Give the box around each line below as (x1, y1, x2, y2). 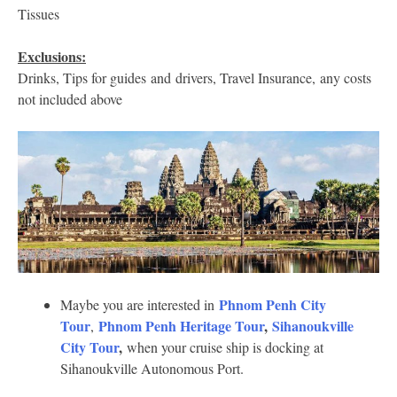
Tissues (18, 4, 59, 24)
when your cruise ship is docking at (122, 337, 323, 356)
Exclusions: (18, 46, 86, 67)
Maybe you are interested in (60, 294, 219, 314)
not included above (18, 90, 122, 109)
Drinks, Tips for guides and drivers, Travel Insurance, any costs (18, 68, 371, 88)
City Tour (60, 336, 119, 357)
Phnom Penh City (219, 293, 326, 315)
